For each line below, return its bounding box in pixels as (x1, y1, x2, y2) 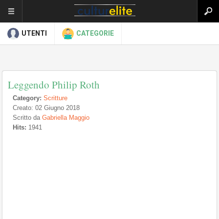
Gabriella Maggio (42, 114, 89, 121)
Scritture (44, 94, 67, 102)
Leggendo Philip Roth (8, 78, 100, 91)
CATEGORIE (76, 29, 114, 37)
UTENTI (22, 29, 47, 37)
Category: (13, 94, 42, 102)
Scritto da (13, 114, 42, 121)
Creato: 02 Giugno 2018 (13, 104, 80, 111)
